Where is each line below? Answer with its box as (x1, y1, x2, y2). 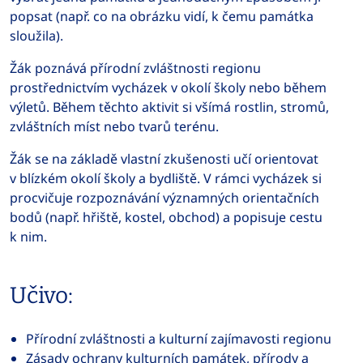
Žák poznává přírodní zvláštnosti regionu (10, 59, 261, 77)
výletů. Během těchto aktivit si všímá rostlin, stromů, (10, 98, 329, 116)
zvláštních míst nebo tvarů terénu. (10, 117, 219, 135)
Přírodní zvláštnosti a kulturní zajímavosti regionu (26, 330, 331, 348)
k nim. (10, 228, 47, 246)
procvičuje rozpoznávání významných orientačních (10, 189, 319, 207)
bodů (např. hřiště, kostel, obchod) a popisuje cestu (10, 208, 322, 226)
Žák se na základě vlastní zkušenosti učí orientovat (10, 150, 318, 168)
